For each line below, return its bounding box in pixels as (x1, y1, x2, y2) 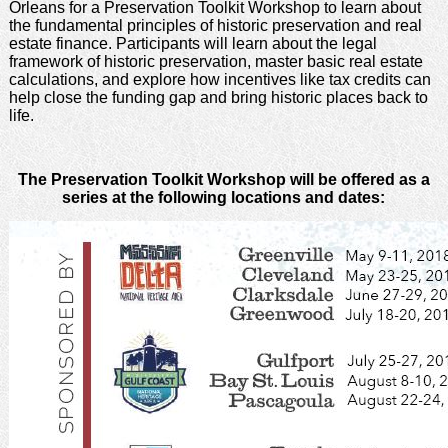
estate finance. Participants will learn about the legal (8, 34, 377, 52)
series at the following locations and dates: (62, 188, 386, 206)
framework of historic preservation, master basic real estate (8, 52, 423, 70)
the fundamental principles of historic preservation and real (8, 16, 422, 34)
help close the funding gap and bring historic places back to (8, 88, 428, 106)
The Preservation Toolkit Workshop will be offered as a (17, 170, 430, 188)
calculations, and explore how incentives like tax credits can (8, 70, 431, 88)
